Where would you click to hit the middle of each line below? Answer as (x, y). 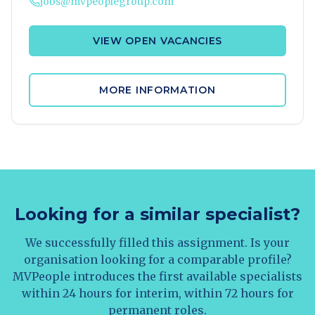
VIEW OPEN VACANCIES (157, 41)
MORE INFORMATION (157, 90)
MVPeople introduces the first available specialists (157, 276)
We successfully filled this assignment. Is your (157, 243)
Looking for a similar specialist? (157, 214)
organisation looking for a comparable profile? (157, 259)
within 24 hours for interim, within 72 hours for (157, 293)
